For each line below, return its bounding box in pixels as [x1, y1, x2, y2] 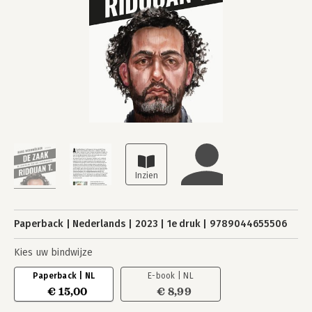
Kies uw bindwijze [14, 247, 93, 258]
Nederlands [72, 218, 126, 230]
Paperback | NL [32, 271, 95, 281]
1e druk [166, 218, 201, 230]
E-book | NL [148, 271, 194, 281]
